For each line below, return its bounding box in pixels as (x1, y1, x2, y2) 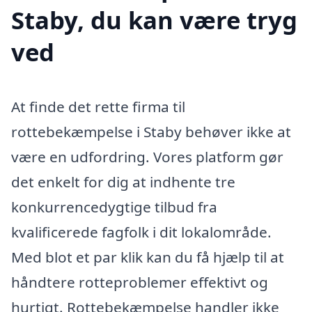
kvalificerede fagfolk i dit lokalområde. (11, 221, 272, 242)
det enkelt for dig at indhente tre (11, 171, 235, 192)
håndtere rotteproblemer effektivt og (11, 272, 268, 292)
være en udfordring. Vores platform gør (11, 146, 283, 166)
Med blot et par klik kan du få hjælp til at (11, 247, 284, 267)
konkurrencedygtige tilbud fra (11, 196, 217, 217)
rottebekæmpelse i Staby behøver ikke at (11, 121, 291, 141)
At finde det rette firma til (11, 96, 185, 116)
